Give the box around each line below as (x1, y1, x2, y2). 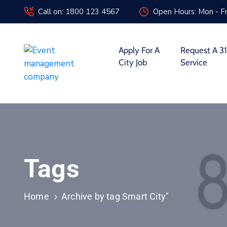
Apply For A (118, 45, 160, 55)
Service (180, 57, 208, 67)
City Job (118, 57, 147, 67)
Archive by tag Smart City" (61, 191, 169, 202)
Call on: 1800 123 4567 (38, 7, 120, 17)
